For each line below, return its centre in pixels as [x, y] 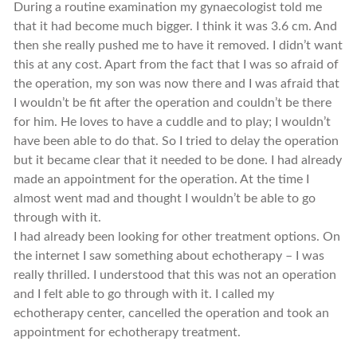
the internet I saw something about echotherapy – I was [169, 256]
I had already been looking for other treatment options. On [177, 237]
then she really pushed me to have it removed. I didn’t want [178, 45]
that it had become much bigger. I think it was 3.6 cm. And [175, 26]
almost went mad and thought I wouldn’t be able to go [164, 198]
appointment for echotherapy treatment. [127, 332]
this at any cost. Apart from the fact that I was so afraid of [176, 65]
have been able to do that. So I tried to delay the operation [176, 141]
